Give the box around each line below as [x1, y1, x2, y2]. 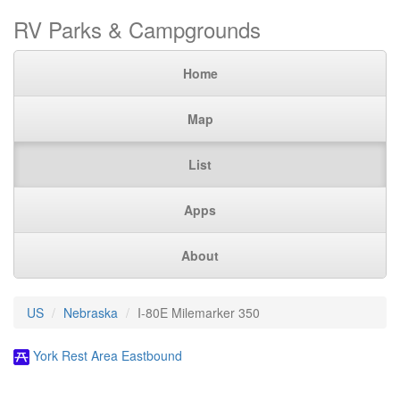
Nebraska [63, 304, 118, 321]
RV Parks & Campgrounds [13, 13, 261, 45]
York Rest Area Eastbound [33, 346, 182, 364]
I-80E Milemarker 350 [137, 304, 260, 321]
